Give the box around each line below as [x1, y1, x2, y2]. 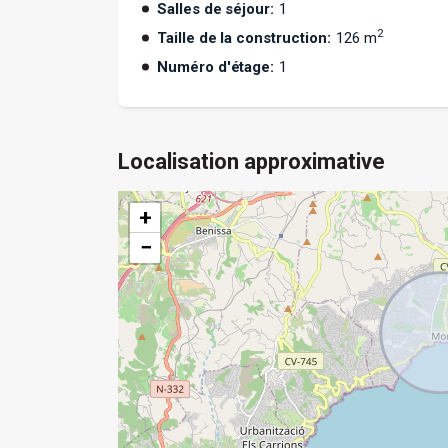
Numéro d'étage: [156, 57, 275, 76]
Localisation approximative [118, 148, 385, 174]
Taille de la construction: [156, 28, 332, 47]
